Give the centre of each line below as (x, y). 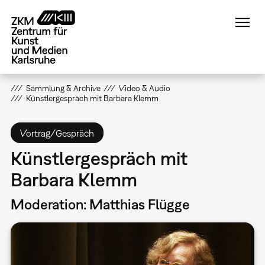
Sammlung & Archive (63, 88)
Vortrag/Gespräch (57, 133)
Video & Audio (144, 88)
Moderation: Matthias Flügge (100, 204)
